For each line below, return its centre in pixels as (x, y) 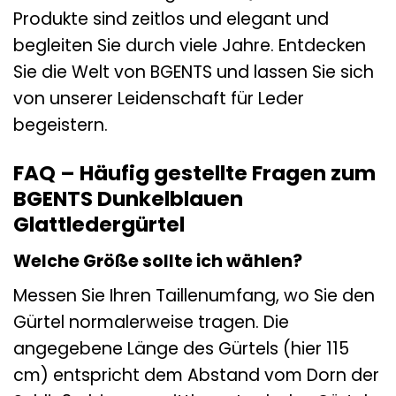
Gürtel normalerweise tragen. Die (151, 323)
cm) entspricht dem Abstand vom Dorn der (196, 376)
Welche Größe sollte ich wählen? (158, 261)
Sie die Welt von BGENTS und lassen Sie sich (194, 72)
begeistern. (61, 126)
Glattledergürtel (99, 225)
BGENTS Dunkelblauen (128, 199)
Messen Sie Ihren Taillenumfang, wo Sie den (194, 296)
